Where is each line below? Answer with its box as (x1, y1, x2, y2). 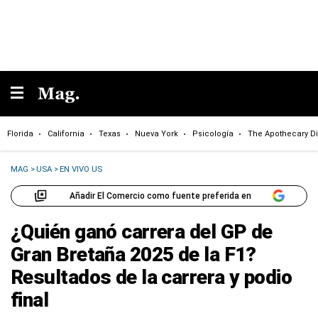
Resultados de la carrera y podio (11, 265, 292, 289)
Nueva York (135, 128, 178, 138)
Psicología (192, 128, 234, 138)
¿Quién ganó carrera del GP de (11, 220, 273, 243)
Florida (7, 128, 33, 138)
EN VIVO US (60, 164, 103, 174)
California (48, 128, 84, 138)
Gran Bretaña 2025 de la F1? (11, 243, 256, 266)
